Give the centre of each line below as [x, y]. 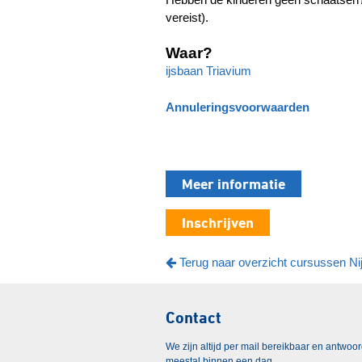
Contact [194, 318]
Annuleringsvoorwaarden [238, 107]
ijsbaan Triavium [208, 71]
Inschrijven [218, 223]
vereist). [187, 17]
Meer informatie [234, 184]
